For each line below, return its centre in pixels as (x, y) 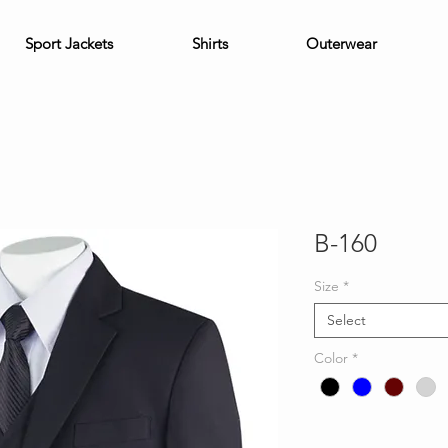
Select (346, 320)
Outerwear (341, 43)
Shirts (210, 43)
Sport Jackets (69, 43)
